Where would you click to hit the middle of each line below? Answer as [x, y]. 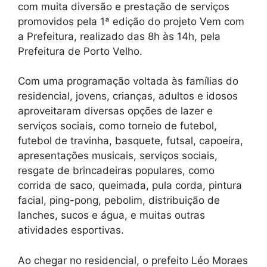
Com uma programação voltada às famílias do [128, 81]
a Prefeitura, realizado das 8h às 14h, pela [119, 36]
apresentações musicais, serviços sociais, [118, 156]
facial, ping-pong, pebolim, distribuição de [119, 201]
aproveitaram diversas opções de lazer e [115, 111]
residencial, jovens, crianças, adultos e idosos [128, 96]
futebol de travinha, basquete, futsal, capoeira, [131, 141]
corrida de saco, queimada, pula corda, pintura [130, 186]
